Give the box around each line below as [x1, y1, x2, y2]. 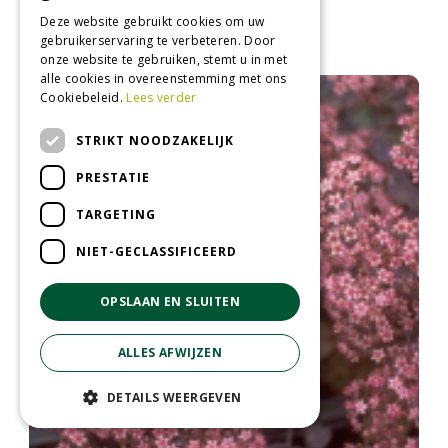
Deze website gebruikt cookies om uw [40, 13, 265, 30]
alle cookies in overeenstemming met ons [40, 70, 287, 87]
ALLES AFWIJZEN [117, 344, 223, 361]
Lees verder [126, 89, 197, 106]
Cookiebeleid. [40, 89, 127, 106]
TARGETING [76, 205, 156, 223]
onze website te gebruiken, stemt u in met [40, 51, 288, 68]
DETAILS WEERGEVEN [106, 389, 242, 406]
